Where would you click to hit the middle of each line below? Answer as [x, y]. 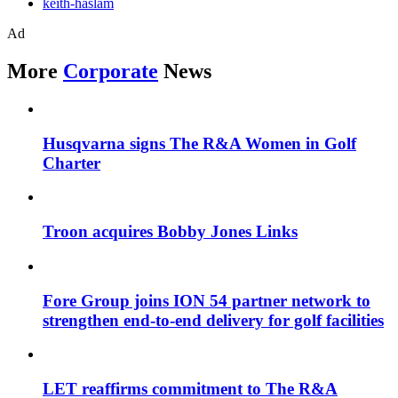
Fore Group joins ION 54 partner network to [207, 300]
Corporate [111, 72]
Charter [72, 163]
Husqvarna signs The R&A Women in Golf [199, 143]
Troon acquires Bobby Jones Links [170, 232]
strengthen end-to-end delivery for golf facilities [213, 320]
